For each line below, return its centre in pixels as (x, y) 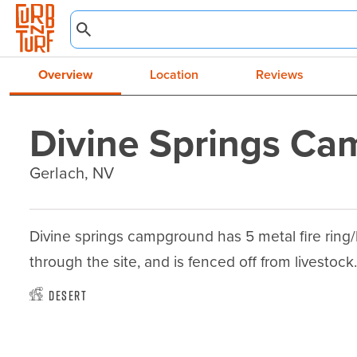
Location (174, 75)
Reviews (280, 75)
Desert (68, 295)
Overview (65, 75)
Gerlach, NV (72, 173)
